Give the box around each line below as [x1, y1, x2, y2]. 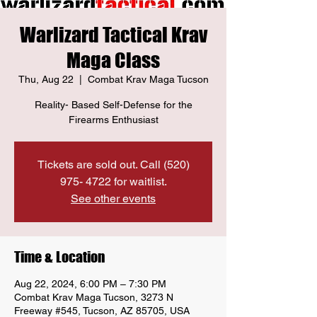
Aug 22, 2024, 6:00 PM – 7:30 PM [14, 277, 166, 289]
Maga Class [67, 47, 160, 72]
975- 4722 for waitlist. [59, 174, 167, 188]
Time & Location [14, 248, 105, 265]
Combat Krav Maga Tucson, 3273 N [14, 291, 173, 303]
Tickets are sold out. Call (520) [37, 157, 190, 171]
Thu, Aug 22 [18, 73, 74, 85]
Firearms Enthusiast [68, 113, 158, 125]
